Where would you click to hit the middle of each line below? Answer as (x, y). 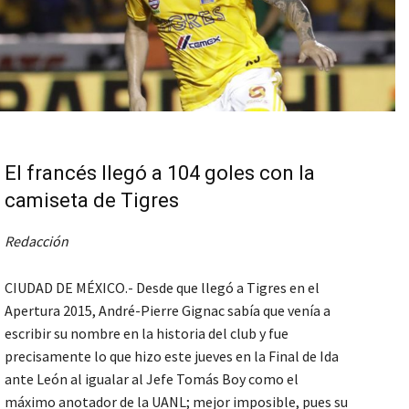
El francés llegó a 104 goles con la (160, 173)
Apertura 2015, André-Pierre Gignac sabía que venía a (168, 310)
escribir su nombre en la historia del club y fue (147, 333)
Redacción (37, 241)
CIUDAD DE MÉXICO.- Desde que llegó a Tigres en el (162, 287)
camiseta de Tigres (92, 200)
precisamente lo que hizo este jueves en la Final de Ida (172, 356)
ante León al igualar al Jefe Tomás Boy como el (152, 378)
